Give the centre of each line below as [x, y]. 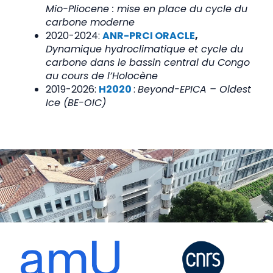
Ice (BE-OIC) [76, 103]
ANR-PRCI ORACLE [149, 36]
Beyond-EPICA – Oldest [194, 90]
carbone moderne [90, 23]
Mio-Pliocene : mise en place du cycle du [147, 9]
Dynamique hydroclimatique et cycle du [144, 49]
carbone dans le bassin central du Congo [148, 63]
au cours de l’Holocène [102, 76]
